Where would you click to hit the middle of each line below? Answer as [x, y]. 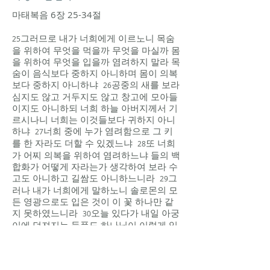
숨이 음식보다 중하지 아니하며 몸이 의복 [95, 73]
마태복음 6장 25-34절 [57, 14]
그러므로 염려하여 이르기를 [121, 248]
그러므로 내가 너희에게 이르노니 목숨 [98, 38]
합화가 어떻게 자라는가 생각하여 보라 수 [95, 166]
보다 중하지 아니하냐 [58, 84]
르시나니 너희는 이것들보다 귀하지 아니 [94, 119]
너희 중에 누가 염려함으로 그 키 [108, 131]
